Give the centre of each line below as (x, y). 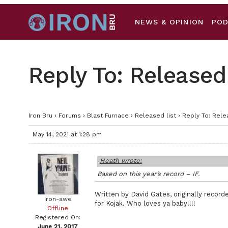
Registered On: (58, 217)
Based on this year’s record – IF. (148, 174)
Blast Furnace (108, 116)
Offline (58, 208)
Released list (155, 116)
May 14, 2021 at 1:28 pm (67, 134)
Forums (70, 116)
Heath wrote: (121, 161)
